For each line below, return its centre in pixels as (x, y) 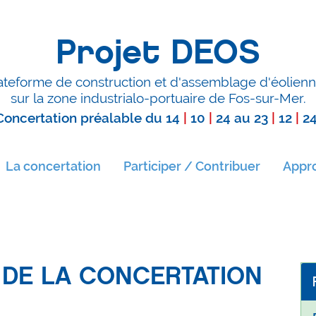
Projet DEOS (158, 52)
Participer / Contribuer (192, 166)
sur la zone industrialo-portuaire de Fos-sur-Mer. (158, 98)
